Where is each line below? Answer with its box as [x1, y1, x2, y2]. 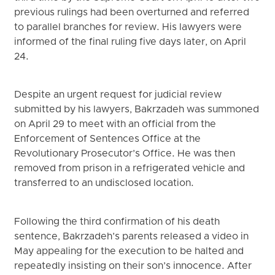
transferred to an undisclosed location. [14, 177, 195, 190]
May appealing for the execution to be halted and [14, 245, 244, 258]
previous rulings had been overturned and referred [14, 7, 250, 20]
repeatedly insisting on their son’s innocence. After [14, 260, 252, 273]
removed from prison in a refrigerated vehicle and [14, 163, 246, 176]
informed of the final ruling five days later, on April [14, 36, 247, 49]
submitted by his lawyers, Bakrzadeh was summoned [14, 104, 260, 117]
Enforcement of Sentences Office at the [14, 133, 201, 146]
